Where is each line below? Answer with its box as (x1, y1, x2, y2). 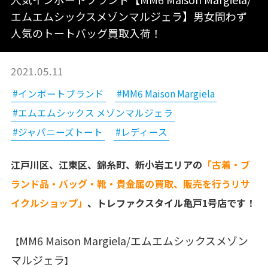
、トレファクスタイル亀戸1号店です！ (87, 196, 255, 211)
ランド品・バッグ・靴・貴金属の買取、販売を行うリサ (10, 176, 250, 191)
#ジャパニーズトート (12, 124, 103, 138)
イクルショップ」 (10, 196, 87, 211)
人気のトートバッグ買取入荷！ (10, 25, 162, 41)
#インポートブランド (12, 86, 104, 100)
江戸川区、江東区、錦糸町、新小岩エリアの (10, 157, 202, 172)
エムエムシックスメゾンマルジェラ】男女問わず (10, 8, 247, 24)
